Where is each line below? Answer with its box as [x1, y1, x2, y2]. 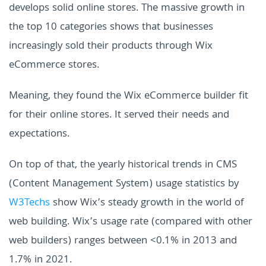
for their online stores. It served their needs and [9, 106, 229, 124]
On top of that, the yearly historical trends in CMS [9, 156, 237, 174]
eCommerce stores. [9, 56, 99, 74]
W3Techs [9, 194, 50, 212]
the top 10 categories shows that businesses [9, 18, 213, 36]
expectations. [9, 125, 69, 143]
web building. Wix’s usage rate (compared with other [9, 213, 252, 231]
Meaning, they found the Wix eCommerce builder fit [9, 87, 248, 105]
